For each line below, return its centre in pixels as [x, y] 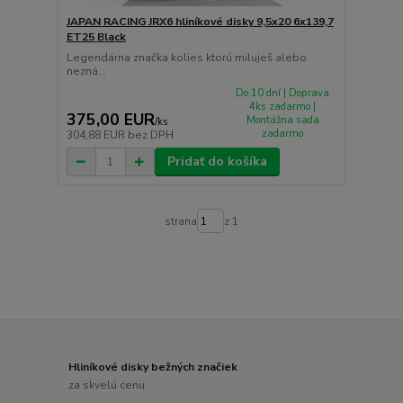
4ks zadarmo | [283, 106]
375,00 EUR [110, 120]
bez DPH [150, 135]
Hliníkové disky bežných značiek [153, 367]
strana [180, 221]
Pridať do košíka [217, 162]
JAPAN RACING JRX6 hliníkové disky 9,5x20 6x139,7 [200, 21]
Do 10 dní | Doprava [283, 93]
